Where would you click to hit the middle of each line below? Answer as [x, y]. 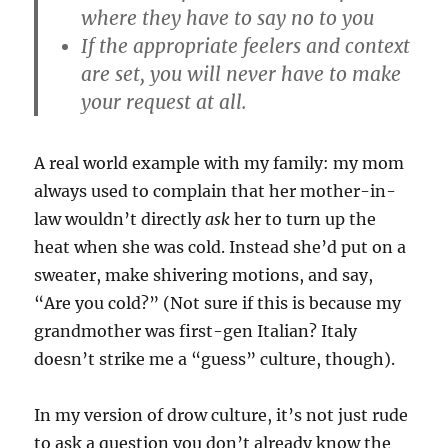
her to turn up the [303, 219]
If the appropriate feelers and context [246, 46]
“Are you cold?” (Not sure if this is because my [218, 303]
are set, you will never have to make [241, 74]
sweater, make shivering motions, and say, [204, 275]
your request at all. [164, 102]
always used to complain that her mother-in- [215, 191]
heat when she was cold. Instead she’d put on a [220, 247]
